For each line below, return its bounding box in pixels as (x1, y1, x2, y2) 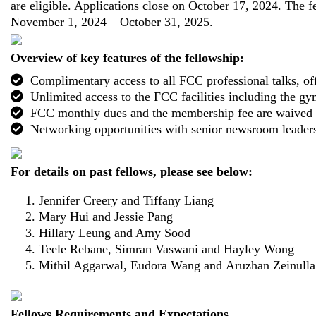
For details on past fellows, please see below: (11, 164, 253, 178)
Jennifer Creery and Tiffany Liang (39, 193, 214, 207)
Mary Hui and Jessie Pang (39, 209, 173, 224)
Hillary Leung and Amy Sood (39, 225, 190, 240)
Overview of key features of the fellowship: (11, 50, 244, 65)
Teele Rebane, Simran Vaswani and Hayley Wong (39, 241, 294, 256)
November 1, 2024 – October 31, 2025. (11, 14, 213, 29)
